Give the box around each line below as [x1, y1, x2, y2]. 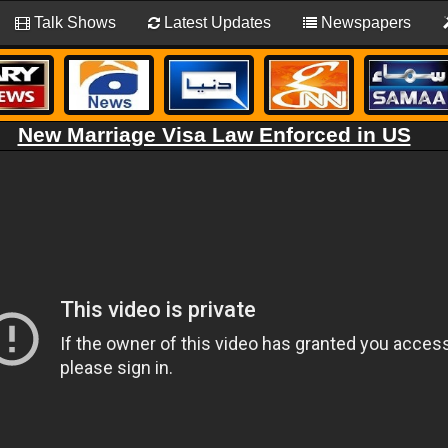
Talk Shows [30, 14, 116, 31]
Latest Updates [160, 14, 271, 31]
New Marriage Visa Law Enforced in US [17, 123, 411, 147]
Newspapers [317, 14, 411, 31]
